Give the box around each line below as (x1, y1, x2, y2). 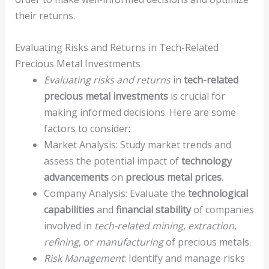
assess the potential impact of (43, 154, 181, 168)
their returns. (14, 9, 75, 23)
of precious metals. (163, 235, 251, 249)
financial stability (115, 202, 191, 216)
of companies (190, 202, 254, 216)
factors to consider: (43, 121, 130, 135)
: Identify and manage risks (124, 251, 245, 265)
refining (43, 235, 79, 249)
